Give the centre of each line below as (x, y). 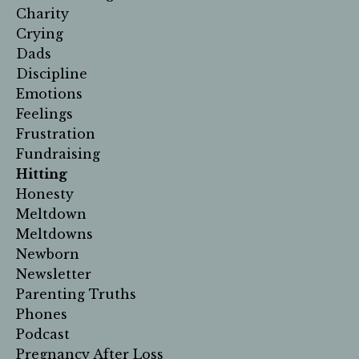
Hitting (42, 173)
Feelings (44, 113)
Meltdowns (54, 234)
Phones (42, 314)
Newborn (48, 254)
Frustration (56, 133)
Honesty (45, 194)
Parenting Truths (76, 294)
